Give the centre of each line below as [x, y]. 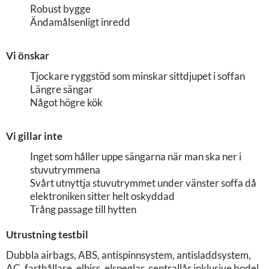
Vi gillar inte [34, 136]
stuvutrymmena [65, 169]
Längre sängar [62, 89]
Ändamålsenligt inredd [80, 22]
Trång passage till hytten [83, 209]
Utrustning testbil [47, 234]
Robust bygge [60, 8]
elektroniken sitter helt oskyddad [102, 196]
